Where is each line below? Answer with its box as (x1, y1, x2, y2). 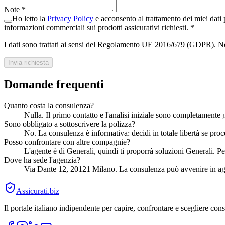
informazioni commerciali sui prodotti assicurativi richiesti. (4, 23, 190, 32)
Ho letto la (12, 14, 45, 23)
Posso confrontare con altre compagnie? (4, 137, 130, 146)
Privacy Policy (47, 14, 93, 23)
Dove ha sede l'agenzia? (4, 155, 80, 164)
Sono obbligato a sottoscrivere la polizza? (4, 119, 135, 128)
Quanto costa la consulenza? (4, 101, 94, 110)
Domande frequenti (4, 77, 104, 91)
